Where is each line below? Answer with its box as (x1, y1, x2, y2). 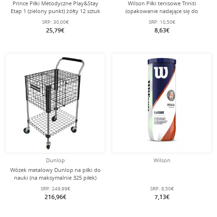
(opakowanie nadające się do (125, 7, 198, 15)
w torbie (45, 15, 66, 22)
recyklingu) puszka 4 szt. (132, 15, 192, 22)
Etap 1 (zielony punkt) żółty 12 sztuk (10, 7, 100, 15)
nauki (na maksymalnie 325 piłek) (14, 174, 96, 181)
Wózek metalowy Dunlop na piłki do (10, 166, 101, 173)
